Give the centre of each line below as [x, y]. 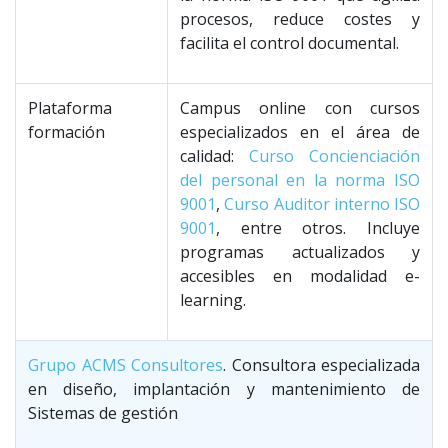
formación [66, 132]
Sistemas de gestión [103, 413]
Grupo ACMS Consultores [125, 365]
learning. [213, 300]
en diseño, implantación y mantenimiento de [224, 389]
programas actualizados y [300, 252]
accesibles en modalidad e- [300, 276]
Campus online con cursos [300, 108]
